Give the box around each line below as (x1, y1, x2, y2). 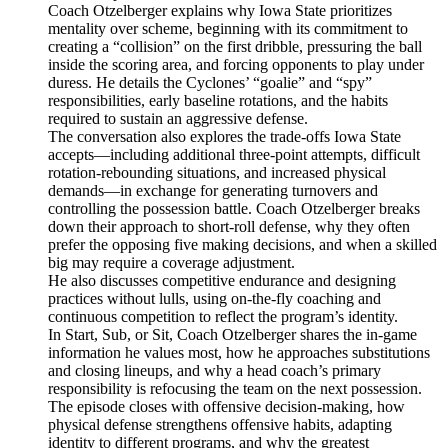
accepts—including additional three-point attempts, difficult (48, 146, 420, 164)
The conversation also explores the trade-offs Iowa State (48, 128, 401, 146)
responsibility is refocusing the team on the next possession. (48, 380, 422, 398)
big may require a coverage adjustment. (48, 254, 295, 272)
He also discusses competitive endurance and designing (48, 272, 396, 290)
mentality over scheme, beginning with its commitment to (48, 20, 408, 38)
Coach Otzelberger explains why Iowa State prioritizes (48, 2, 392, 20)
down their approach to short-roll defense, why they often (48, 218, 410, 236)
